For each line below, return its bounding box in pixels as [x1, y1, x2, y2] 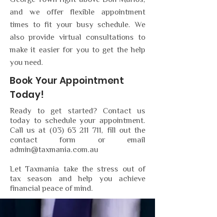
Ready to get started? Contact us [10, 106, 145, 117]
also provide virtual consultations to [10, 32, 145, 43]
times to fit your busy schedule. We [10, 20, 145, 31]
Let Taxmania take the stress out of [10, 164, 145, 175]
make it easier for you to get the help [10, 45, 145, 56]
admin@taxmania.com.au [10, 145, 98, 155]
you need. [10, 58, 43, 68]
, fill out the [101, 125, 146, 136]
